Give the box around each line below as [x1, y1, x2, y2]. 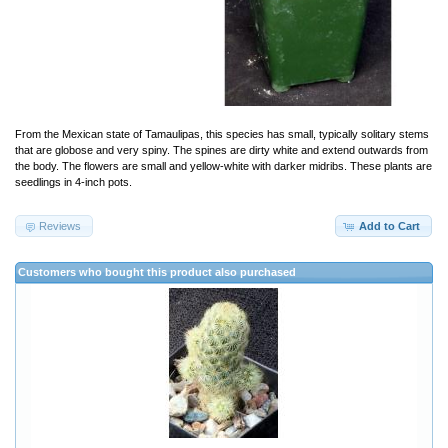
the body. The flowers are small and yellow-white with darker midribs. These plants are [15, 159, 432, 172]
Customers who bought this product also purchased [18, 266, 296, 279]
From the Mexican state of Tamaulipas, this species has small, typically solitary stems [15, 127, 429, 140]
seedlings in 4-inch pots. [15, 175, 132, 188]
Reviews [39, 219, 82, 232]
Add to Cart [358, 219, 420, 232]
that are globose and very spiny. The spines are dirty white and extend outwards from [15, 143, 428, 156]
